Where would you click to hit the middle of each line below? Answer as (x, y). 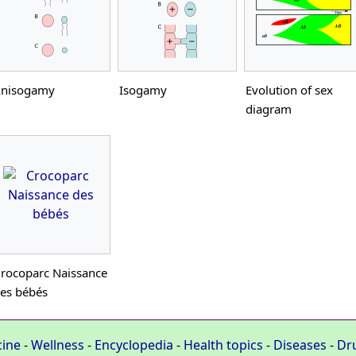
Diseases (300, 344)
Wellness (58, 344)
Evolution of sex (289, 90)
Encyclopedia (134, 344)
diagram (269, 109)
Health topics (223, 344)
